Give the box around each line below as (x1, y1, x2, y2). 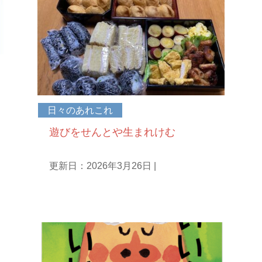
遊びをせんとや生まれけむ (49, 126, 175, 139)
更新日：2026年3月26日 (49, 161, 151, 171)
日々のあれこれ (47, 105, 113, 116)
